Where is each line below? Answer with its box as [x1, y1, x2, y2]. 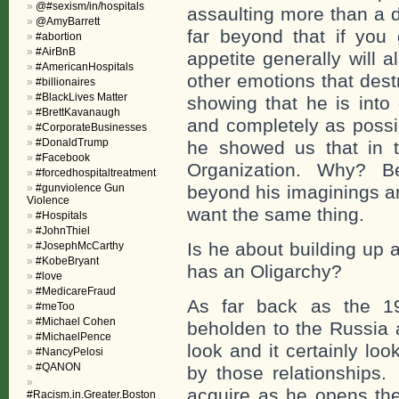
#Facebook [36, 151, 90, 164]
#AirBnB [36, 45, 76, 58]
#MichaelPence [36, 330, 111, 343]
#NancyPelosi [36, 346, 103, 358]
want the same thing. [187, 204, 364, 224]
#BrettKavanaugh [36, 106, 120, 118]
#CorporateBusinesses [36, 121, 147, 134]
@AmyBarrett [36, 15, 100, 28]
